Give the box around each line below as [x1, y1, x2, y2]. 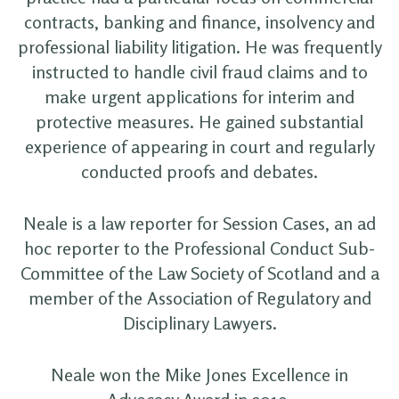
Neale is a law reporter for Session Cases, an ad [23, 211, 376, 234]
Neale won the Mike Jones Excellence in [51, 362, 348, 386]
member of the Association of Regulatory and [28, 286, 371, 309]
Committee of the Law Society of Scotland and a [20, 261, 379, 284]
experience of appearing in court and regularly [24, 134, 375, 158]
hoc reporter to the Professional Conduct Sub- [24, 236, 375, 259]
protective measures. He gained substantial [36, 110, 363, 133]
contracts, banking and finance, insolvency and [24, 10, 375, 33]
